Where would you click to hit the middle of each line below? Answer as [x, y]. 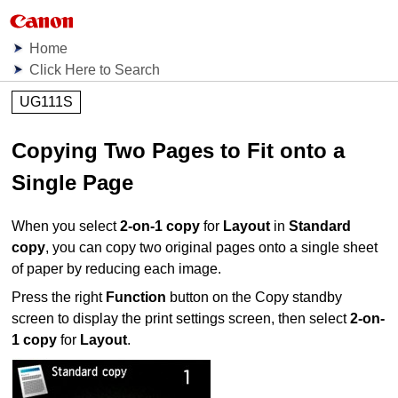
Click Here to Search [95, 70]
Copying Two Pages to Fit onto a [179, 151]
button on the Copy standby [255, 298]
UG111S [47, 102]
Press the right [59, 298]
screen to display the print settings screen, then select [181, 319]
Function [136, 298]
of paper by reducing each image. [117, 269]
